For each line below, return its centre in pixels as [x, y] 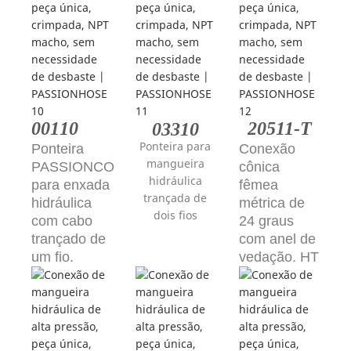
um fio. [52, 257]
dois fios [175, 215]
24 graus [267, 221]
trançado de [69, 239]
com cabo [62, 221]
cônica [260, 166]
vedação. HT [279, 257]
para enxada [71, 185]
